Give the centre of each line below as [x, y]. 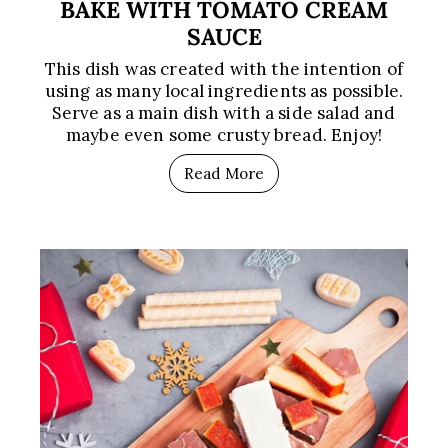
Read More [224, 173]
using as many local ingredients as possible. [224, 90]
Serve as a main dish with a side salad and [224, 112]
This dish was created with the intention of [224, 68]
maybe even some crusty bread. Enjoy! [224, 134]
